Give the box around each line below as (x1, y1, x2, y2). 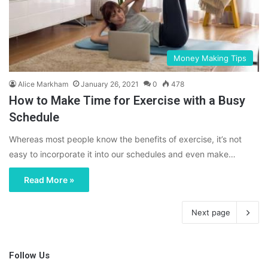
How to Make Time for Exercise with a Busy (9, 93, 245, 108)
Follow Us (9, 249, 50, 261)
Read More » (24, 174, 74, 185)
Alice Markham (18, 79, 68, 89)
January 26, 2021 (81, 79, 139, 89)
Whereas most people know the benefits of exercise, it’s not (9, 133, 242, 144)
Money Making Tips (173, 53, 246, 63)
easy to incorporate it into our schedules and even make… (9, 148, 236, 159)
